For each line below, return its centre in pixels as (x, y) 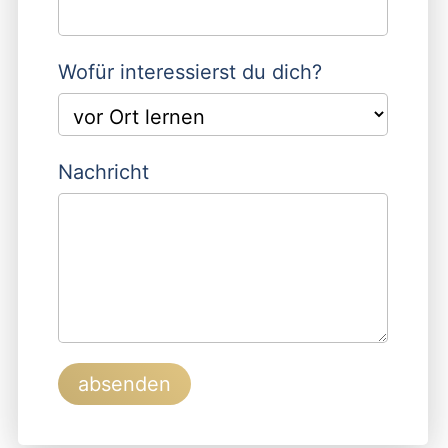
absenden (125, 383)
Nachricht (104, 171)
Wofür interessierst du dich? (190, 72)
